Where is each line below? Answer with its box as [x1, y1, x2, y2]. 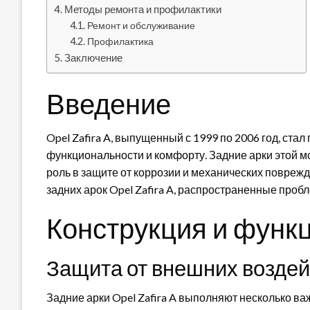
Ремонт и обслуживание [86, 19, 195, 31]
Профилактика [86, 35, 154, 47]
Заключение [64, 51, 123, 64]
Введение [46, 86, 171, 120]
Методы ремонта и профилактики [64, 2, 222, 15]
